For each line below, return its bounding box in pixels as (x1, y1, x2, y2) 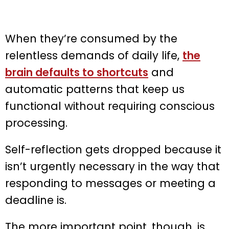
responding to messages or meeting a (5, 175, 216, 191)
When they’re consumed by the (5, 31, 177, 46)
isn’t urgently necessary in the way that (5, 158, 220, 174)
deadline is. (5, 192, 66, 208)
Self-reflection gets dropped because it (5, 142, 221, 157)
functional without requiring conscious (5, 98, 215, 113)
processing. (5, 115, 67, 130)
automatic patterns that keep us (5, 81, 185, 97)
